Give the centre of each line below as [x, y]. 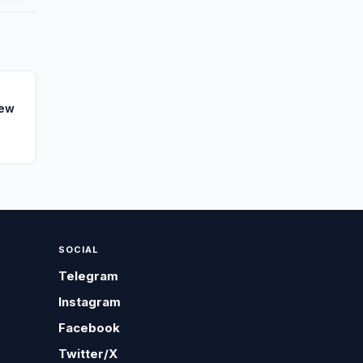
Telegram [89, 276]
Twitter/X [88, 354]
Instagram [90, 302]
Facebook [90, 328]
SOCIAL [79, 250]
